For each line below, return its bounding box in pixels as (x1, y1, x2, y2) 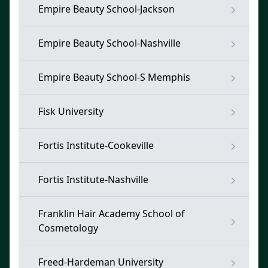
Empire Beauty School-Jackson (38, 2, 175, 16)
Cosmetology (38, 221, 98, 234)
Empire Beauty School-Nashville (38, 36, 181, 50)
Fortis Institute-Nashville (38, 173, 148, 186)
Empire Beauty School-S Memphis (38, 71, 190, 84)
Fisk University (38, 105, 103, 118)
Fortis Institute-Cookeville (38, 139, 154, 152)
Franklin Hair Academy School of (38, 207, 185, 220)
